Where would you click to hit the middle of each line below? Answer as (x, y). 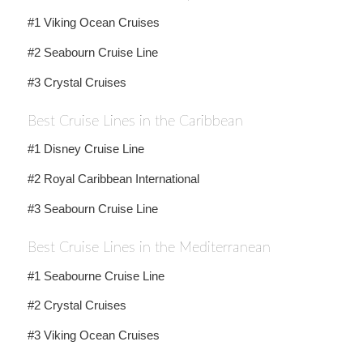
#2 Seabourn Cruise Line (92, 52)
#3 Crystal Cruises (77, 82)
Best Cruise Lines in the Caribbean (135, 121)
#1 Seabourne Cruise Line (96, 275)
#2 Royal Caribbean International (113, 179)
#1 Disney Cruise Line (85, 149)
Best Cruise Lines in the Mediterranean (149, 248)
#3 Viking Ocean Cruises (93, 335)
